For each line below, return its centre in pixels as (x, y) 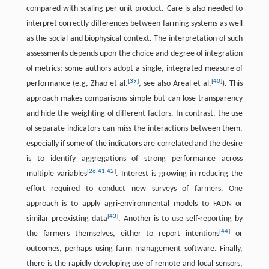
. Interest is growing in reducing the (179, 174)
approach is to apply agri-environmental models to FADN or (134, 204)
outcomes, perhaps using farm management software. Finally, (134, 249)
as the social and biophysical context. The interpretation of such (134, 39)
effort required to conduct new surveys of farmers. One (134, 189)
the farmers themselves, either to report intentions (123, 234)
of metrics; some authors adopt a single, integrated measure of (134, 69)
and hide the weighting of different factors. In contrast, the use (134, 114)
